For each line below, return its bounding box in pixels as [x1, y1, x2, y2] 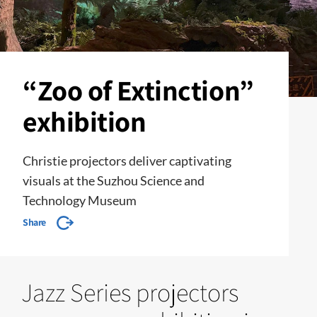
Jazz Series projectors [21, 275, 238, 309]
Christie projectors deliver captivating [23, 153, 231, 168]
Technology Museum [23, 192, 137, 208]
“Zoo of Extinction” [23, 71, 254, 108]
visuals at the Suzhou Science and [23, 173, 204, 188]
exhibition [23, 103, 146, 139]
